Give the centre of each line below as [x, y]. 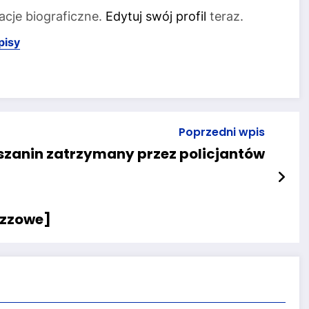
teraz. [225, 16]
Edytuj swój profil [156, 16]
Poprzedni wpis [221, 132]
